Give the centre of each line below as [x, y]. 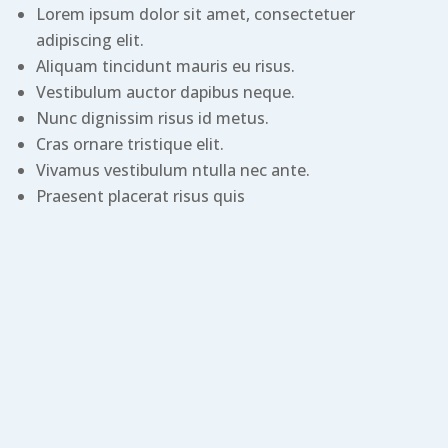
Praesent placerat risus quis [140, 196]
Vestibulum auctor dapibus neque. [165, 92]
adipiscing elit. [90, 40]
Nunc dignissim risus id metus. [152, 118]
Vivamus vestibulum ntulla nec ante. [173, 170]
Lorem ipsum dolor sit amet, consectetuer [195, 14]
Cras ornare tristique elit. [130, 144]
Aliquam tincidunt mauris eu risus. [165, 66]
